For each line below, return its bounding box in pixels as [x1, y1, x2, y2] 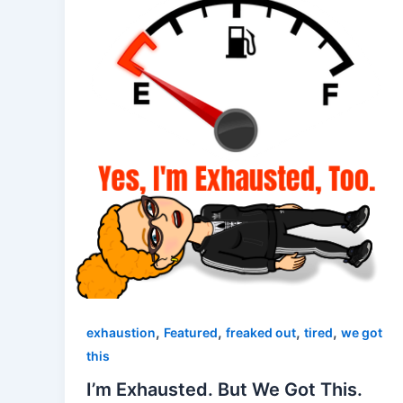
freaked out [226, 324, 296, 340]
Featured [164, 324, 218, 340]
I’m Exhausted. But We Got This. [86, 379, 363, 401]
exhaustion [86, 324, 156, 340]
